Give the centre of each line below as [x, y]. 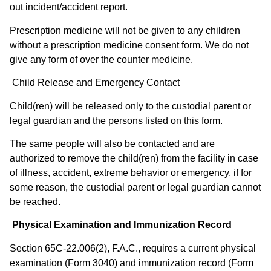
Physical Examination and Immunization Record [121, 225]
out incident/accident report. [69, 7]
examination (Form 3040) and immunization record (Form [132, 263]
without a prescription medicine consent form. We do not [129, 45]
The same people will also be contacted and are [112, 143]
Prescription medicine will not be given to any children [125, 30]
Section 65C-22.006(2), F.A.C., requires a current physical [133, 248]
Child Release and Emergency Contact [97, 83]
